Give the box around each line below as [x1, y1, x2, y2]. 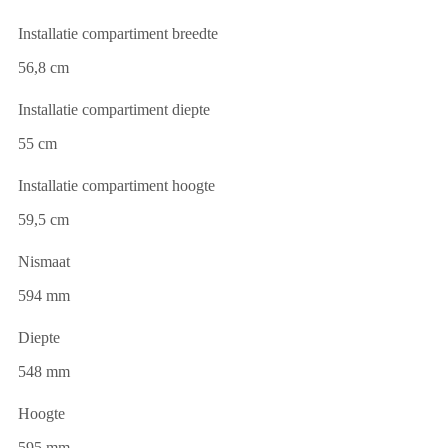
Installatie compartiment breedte [18, 25, 218, 43]
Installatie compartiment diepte [18, 101, 210, 119]
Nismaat [18, 253, 70, 271]
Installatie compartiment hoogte [18, 177, 215, 195]
